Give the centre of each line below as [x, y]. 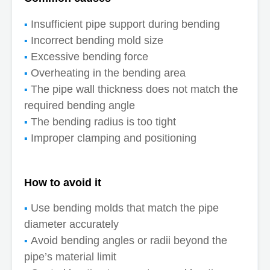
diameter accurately [71, 224]
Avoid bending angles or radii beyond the [129, 241]
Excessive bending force [89, 56]
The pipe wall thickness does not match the [134, 89]
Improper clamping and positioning [114, 138]
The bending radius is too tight [103, 121]
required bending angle [80, 105]
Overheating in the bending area [108, 73]
